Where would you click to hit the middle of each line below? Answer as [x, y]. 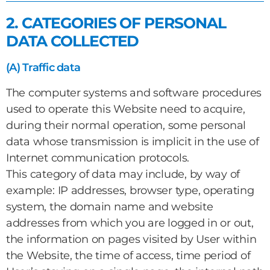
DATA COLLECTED [73, 41]
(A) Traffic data [43, 67]
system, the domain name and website [110, 207]
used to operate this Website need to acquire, [126, 109]
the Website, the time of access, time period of [128, 256]
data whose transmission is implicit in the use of [133, 142]
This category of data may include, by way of [123, 174]
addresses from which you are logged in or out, [130, 223]
